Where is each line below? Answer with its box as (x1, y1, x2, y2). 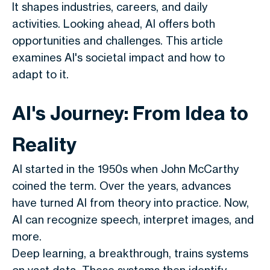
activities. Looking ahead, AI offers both (12, 17, 215, 30)
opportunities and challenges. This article (12, 34, 223, 47)
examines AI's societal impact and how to (12, 51, 225, 64)
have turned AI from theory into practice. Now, (12, 196, 249, 209)
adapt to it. (12, 67, 69, 81)
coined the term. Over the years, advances (12, 179, 231, 192)
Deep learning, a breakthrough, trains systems (12, 246, 248, 260)
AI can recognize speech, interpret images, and (12, 213, 254, 226)
